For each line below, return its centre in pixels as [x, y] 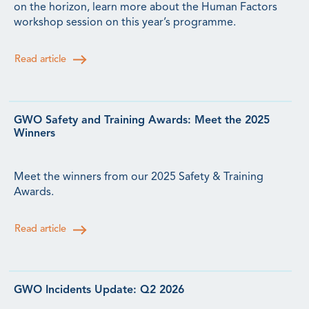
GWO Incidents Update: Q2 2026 [99, 290]
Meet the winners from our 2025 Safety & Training [139, 177]
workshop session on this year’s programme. [125, 22]
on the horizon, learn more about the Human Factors [146, 7]
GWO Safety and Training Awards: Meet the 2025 [142, 120]
